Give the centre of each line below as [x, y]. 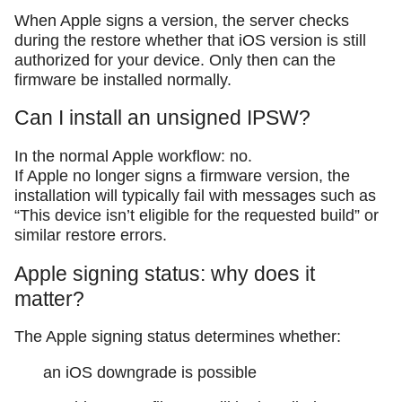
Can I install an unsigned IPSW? [162, 118]
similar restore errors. [91, 235]
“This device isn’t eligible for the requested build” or [197, 215]
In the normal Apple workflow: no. [133, 156]
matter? [49, 298]
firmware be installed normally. [123, 79]
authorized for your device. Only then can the [175, 60]
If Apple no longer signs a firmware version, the [182, 175]
